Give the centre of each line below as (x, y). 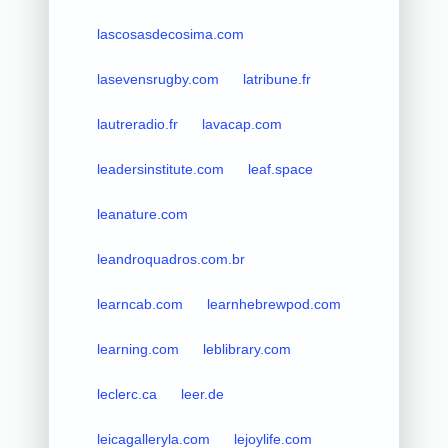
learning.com (137, 348)
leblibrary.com (246, 348)
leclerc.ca (126, 393)
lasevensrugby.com (157, 78)
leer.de (202, 393)
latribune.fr (276, 78)
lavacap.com (241, 123)
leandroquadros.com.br (170, 258)
